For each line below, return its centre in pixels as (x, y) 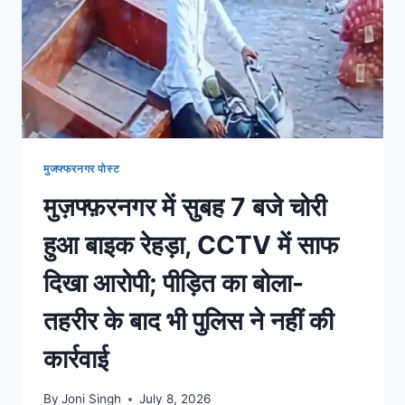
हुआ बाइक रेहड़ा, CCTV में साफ (191, 245)
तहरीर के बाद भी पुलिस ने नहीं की (188, 320)
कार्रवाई (76, 358)
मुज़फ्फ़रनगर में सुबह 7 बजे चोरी (185, 207)
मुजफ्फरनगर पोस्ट (82, 168)
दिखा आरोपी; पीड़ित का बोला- (174, 283)
